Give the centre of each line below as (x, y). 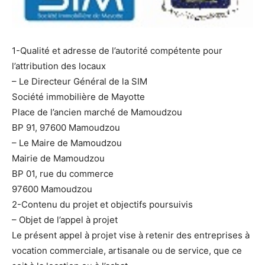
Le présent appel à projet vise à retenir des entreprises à (131, 235)
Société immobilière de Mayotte (78, 97)
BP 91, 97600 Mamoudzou (66, 128)
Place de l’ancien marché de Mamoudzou (97, 112)
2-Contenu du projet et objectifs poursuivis (102, 205)
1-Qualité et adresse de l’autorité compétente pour (117, 51)
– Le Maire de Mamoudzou (67, 143)
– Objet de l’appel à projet (65, 220)
